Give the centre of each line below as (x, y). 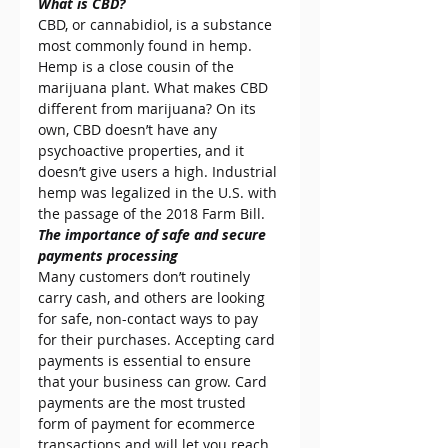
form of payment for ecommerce (148, 424)
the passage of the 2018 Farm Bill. (151, 214)
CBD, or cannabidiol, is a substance (157, 25)
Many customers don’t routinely (146, 277)
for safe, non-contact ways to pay (150, 319)
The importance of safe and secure (154, 235)
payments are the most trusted (144, 403)
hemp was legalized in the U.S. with (159, 193)
